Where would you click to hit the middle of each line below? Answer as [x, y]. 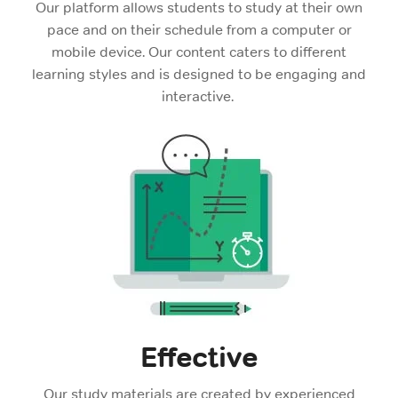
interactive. [199, 96]
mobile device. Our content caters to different [199, 52]
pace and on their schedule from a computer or [199, 30]
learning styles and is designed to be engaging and [199, 74]
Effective [199, 357]
